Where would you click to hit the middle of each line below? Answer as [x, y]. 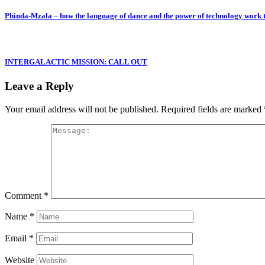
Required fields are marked [212, 109]
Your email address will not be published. [82, 109]
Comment [24, 195]
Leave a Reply [39, 86]
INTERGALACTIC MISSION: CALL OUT [76, 62]
